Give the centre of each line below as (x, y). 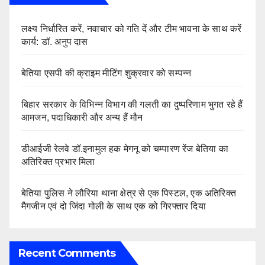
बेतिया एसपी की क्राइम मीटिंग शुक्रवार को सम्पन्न (106, 73)
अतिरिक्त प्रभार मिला (58, 161)
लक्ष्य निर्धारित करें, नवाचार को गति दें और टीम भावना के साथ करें (132, 28)
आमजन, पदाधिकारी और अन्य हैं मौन (83, 117)
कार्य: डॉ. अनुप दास (55, 41)
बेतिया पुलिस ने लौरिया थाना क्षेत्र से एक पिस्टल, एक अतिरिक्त (129, 193)
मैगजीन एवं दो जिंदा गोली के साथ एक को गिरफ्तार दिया (115, 206)
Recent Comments (67, 253)
